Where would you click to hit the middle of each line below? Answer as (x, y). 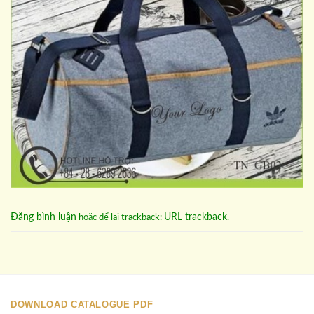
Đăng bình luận (43, 218)
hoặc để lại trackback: (120, 218)
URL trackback (196, 218)
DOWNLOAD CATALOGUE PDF (82, 304)
